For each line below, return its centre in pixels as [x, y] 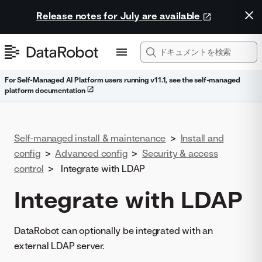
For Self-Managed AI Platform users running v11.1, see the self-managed [123, 80]
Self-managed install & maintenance [90, 138]
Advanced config [91, 153]
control [29, 168]
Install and [202, 138]
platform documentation [46, 90]
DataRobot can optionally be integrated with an [113, 230]
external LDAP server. [59, 246]
